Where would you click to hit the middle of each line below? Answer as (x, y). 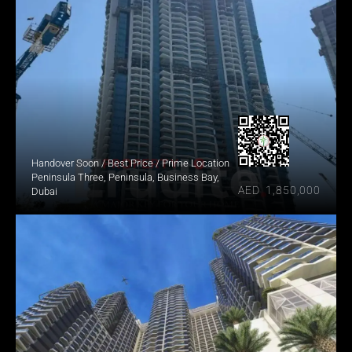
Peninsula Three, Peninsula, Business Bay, (125, 177)
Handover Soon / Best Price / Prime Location (130, 163)
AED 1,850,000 (279, 190)
